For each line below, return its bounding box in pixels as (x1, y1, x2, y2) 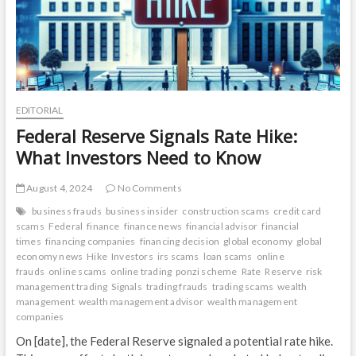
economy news (15, 250, 83, 263)
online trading (110, 265, 172, 278)
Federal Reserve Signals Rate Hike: (15, 124, 297, 149)
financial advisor (185, 220, 258, 233)
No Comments (115, 182, 182, 195)
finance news (123, 220, 182, 233)
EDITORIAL (15, 104, 64, 117)
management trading (15, 281, 108, 293)
